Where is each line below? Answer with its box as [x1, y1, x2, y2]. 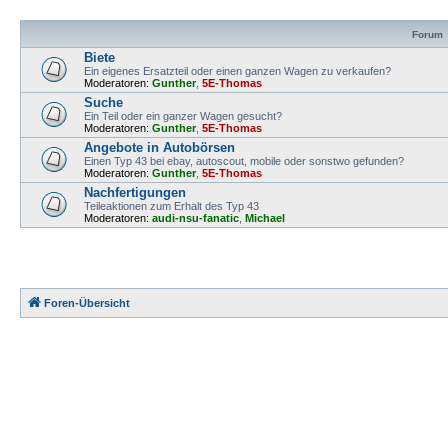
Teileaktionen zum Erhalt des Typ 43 [84, 200, 259, 212]
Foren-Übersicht [44, 297, 130, 309]
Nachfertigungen [84, 185, 186, 200]
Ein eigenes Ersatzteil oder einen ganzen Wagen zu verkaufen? [84, 65, 391, 77]
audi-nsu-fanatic [152, 212, 239, 224]
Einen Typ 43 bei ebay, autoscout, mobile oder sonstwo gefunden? [84, 155, 404, 167]
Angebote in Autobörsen [84, 140, 235, 155]
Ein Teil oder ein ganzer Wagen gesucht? [84, 110, 282, 122]
